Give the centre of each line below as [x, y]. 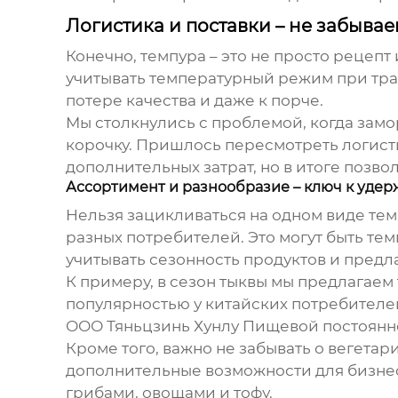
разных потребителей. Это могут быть [216, 238]
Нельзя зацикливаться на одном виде [217, 215]
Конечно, [103, 56]
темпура [173, 56]
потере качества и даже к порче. [194, 101]
